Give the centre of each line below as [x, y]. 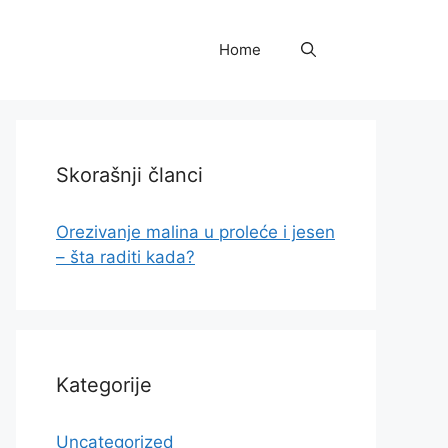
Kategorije [104, 385]
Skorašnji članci [129, 175]
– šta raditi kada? [125, 257]
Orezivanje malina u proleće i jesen [195, 232]
